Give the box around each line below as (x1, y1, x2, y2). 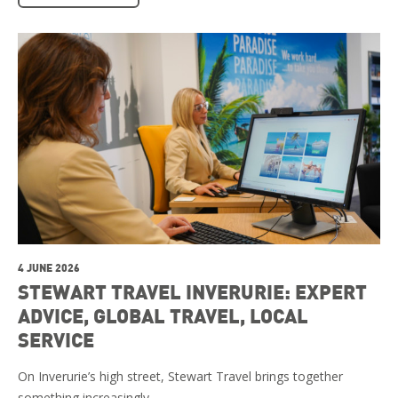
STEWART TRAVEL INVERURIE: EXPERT (18, 279, 367, 305)
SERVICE (18, 327, 94, 353)
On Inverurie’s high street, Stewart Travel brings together (18, 368, 343, 386)
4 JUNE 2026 (18, 260, 80, 275)
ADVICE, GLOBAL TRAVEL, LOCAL (18, 303, 308, 329)
